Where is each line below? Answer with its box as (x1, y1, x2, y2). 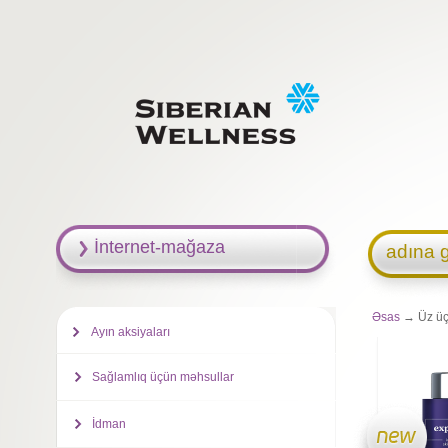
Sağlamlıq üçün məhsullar (91, 370, 234, 384)
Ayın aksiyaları (90, 325, 170, 339)
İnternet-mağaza (93, 237, 225, 257)
